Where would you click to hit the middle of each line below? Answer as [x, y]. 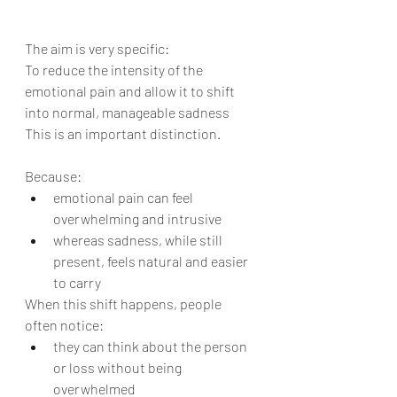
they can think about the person [152, 346]
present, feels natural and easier [152, 261]
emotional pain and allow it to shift [131, 91]
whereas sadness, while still [139, 240]
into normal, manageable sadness [127, 112]
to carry [77, 282]
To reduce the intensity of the [115, 70]
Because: [53, 176]
